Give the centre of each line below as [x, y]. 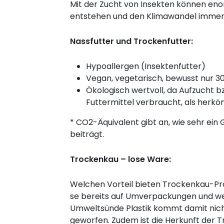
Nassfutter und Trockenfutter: [131, 41]
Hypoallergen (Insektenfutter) [146, 66]
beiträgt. [87, 134]
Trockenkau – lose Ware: [120, 159]
